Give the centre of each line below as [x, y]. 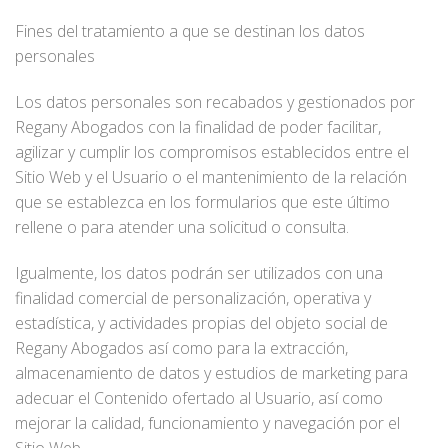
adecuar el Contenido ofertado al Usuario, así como [199, 397]
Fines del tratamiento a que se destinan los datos [190, 30]
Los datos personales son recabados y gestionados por [215, 101]
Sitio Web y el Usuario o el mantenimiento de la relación [211, 176]
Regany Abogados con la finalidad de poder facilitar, [198, 126]
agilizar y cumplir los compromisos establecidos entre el [212, 151]
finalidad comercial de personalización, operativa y [193, 297]
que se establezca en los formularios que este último [202, 201]
